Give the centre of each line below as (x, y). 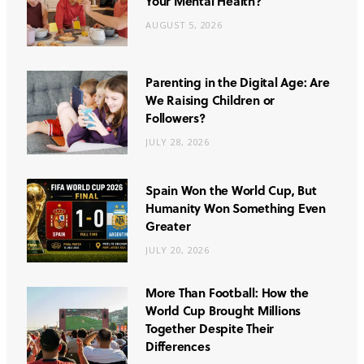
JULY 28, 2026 (178, 141)
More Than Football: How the (227, 292)
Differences (178, 346)
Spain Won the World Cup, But (231, 190)
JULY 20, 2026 (178, 249)
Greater (168, 225)
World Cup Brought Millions (223, 310)
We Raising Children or (210, 100)
